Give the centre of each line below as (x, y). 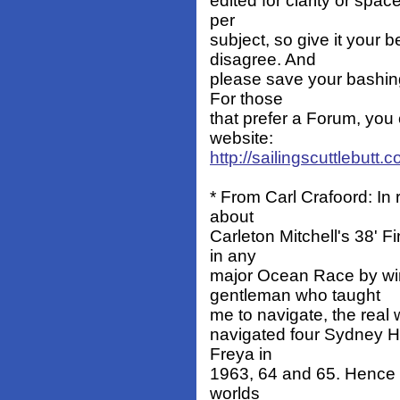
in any (233, 256)
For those (246, 99)
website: (242, 138)
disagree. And (263, 60)
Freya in (241, 354)
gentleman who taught (295, 296)
